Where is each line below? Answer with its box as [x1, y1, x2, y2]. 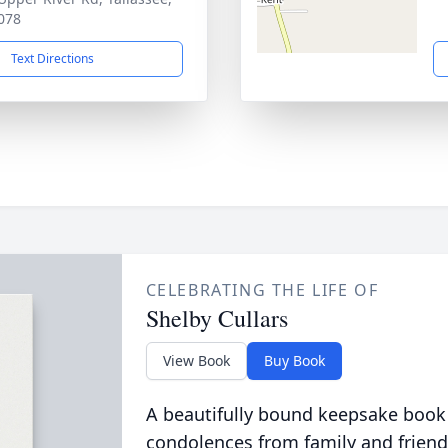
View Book [162, 351, 230, 370]
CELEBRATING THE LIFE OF [145, 279, 379, 301]
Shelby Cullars [145, 302, 288, 334]
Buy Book [263, 351, 325, 370]
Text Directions [10, 50, 94, 67]
